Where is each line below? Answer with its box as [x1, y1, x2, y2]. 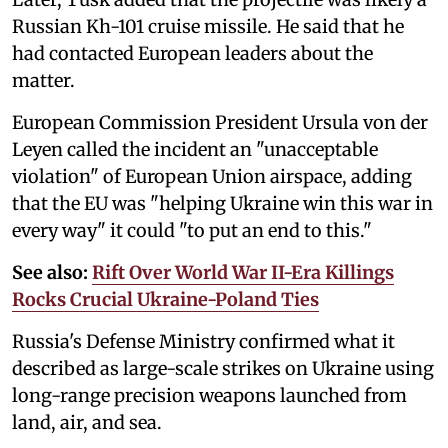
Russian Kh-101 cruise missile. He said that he [12, 15, 404, 39]
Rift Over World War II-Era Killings [92, 261, 394, 285]
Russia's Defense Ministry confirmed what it [12, 330, 395, 354]
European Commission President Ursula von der [12, 111, 428, 135]
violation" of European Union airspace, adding [12, 165, 412, 189]
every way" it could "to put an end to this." [12, 219, 372, 243]
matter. [12, 69, 75, 93]
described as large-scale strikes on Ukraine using [12, 357, 434, 381]
